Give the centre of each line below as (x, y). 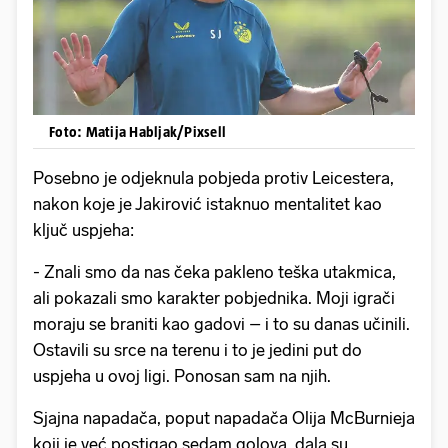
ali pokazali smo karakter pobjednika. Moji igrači (214, 298)
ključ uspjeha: (83, 230)
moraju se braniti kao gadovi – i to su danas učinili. (221, 324)
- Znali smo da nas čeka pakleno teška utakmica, (214, 272)
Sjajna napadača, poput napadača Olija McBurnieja (224, 418)
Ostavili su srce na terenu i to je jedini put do (197, 350)
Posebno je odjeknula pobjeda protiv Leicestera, (213, 178)
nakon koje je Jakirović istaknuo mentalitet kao (207, 204)
